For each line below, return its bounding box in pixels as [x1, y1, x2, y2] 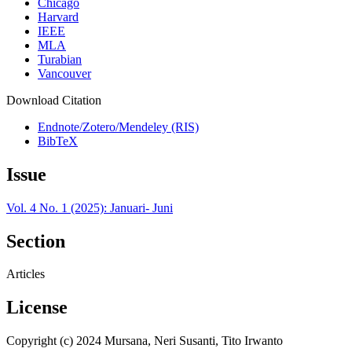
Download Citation [6, 93, 101, 107]
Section [6, 230, 65, 251]
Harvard [38, 9, 79, 24]
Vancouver [38, 66, 91, 80]
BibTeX [38, 134, 78, 148]
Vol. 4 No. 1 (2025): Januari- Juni [6, 200, 173, 214]
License [6, 297, 68, 318]
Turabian [38, 52, 82, 66]
